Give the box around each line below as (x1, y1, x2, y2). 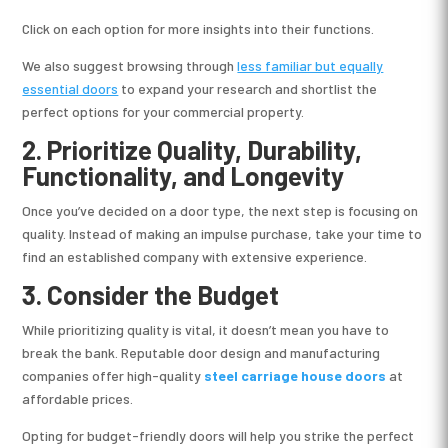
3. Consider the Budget (22, 278, 280, 310)
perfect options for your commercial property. (22, 102, 305, 120)
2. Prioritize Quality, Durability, (22, 133, 363, 165)
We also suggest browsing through (22, 56, 238, 74)
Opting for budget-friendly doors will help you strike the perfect (22, 426, 415, 444)
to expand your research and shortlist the (118, 79, 378, 97)
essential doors (22, 79, 119, 97)
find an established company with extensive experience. (22, 247, 368, 265)
